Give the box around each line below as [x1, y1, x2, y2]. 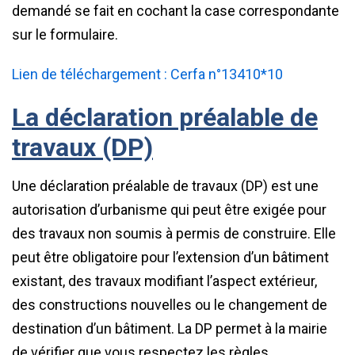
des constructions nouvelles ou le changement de [12, 296, 327, 313]
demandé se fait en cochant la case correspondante [12, 2, 339, 19]
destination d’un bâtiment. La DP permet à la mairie [12, 320, 327, 337]
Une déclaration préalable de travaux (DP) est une [12, 177, 319, 194]
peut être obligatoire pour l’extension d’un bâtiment [12, 249, 329, 265]
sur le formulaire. [12, 26, 118, 43]
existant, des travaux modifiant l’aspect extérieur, [12, 273, 317, 289]
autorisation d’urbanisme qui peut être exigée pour [12, 201, 326, 218]
